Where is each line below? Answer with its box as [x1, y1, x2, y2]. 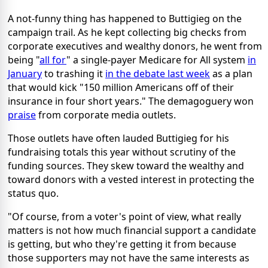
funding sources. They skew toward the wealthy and [8, 159, 244, 172]
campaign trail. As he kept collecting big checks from [8, 25, 246, 39]
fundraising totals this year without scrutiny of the [8, 145, 236, 159]
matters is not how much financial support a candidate [8, 223, 256, 237]
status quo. [8, 186, 59, 200]
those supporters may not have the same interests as [8, 251, 249, 264]
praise [8, 108, 36, 121]
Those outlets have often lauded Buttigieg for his [8, 131, 229, 145]
